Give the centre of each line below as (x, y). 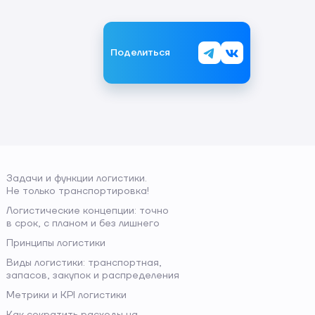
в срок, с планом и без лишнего (83, 223)
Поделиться (140, 52)
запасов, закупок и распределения (93, 275)
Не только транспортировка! (78, 191)
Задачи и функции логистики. (77, 178)
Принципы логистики (56, 243)
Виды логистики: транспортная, (84, 263)
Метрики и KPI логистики (66, 295)
